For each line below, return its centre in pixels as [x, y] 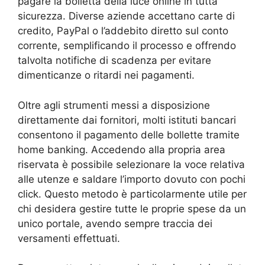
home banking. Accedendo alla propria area [122, 149]
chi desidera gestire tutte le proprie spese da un [132, 209]
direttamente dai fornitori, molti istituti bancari [127, 120]
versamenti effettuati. [69, 238]
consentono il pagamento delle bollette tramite [129, 135]
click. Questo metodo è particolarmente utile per [132, 194]
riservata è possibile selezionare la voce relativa [131, 164]
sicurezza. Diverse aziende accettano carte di [126, 16]
